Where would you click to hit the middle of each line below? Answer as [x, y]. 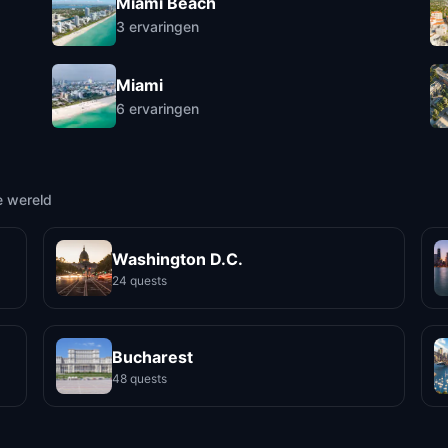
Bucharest [152, 356]
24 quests [139, 280]
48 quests [139, 378]
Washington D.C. [177, 258]
